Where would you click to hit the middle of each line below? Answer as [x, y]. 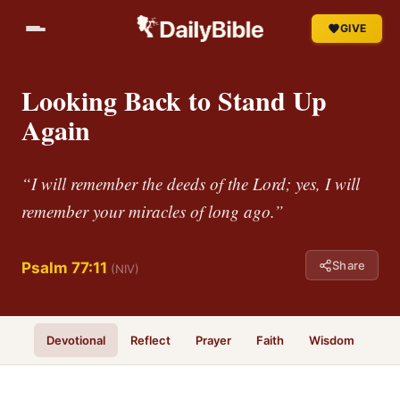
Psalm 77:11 [64, 268]
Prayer [213, 340]
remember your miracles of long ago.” [153, 211]
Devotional [75, 340]
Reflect [150, 340]
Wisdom [331, 340]
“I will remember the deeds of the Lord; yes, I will [191, 183]
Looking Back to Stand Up [174, 100]
